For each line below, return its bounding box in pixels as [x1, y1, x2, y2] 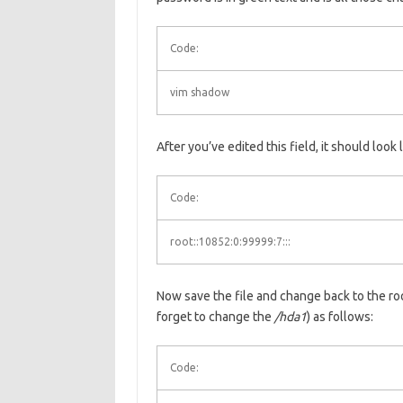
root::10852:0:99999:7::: [169, 236, 291, 247]
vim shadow [169, 86, 229, 98]
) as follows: [306, 309, 373, 324]
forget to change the [156, 309, 274, 324]
